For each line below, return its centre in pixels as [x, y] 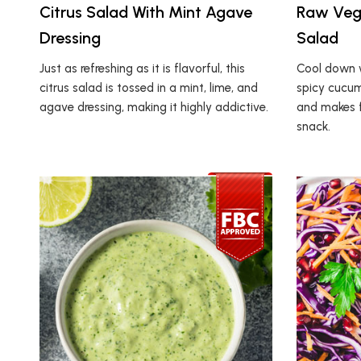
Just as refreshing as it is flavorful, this [142, 68]
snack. [313, 126]
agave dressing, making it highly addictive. [154, 107]
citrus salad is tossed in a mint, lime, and [148, 87]
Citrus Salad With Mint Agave [145, 12]
